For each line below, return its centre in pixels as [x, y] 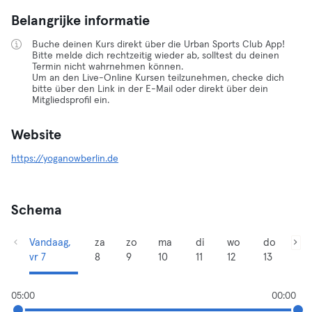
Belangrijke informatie [80, 21]
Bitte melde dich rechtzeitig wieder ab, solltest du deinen [156, 56]
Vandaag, [50, 243]
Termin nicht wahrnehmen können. [108, 67]
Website [36, 135]
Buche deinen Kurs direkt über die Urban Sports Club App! [158, 45]
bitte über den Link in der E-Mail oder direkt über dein [150, 89]
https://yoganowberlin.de [65, 159]
